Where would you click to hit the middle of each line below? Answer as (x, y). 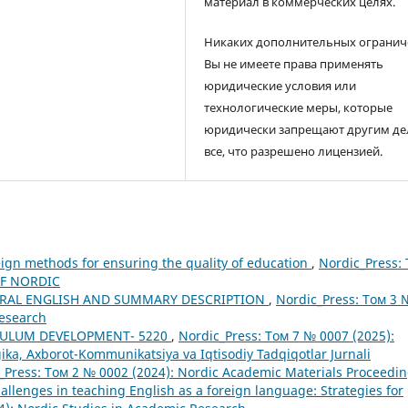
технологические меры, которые (299, 108)
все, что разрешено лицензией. (294, 152)
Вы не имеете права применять (294, 64)
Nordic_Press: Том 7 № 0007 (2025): (286, 336)
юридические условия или (280, 86)
